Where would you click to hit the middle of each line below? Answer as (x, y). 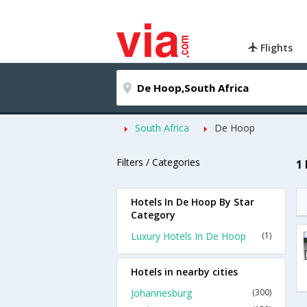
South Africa (162, 128)
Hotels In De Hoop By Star (193, 202)
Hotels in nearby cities (184, 272)
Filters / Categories (158, 162)
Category (153, 215)
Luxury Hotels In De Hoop (188, 236)
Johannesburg (161, 293)
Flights (275, 48)
